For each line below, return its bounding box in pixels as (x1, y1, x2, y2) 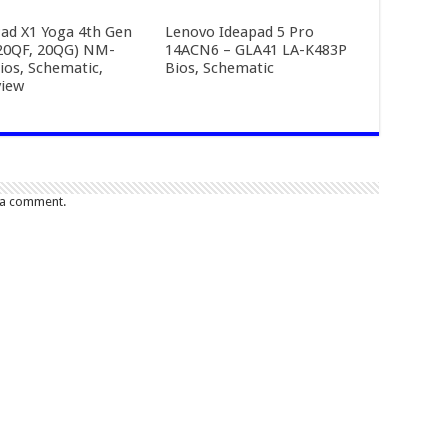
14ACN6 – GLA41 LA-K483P (164, 40, 347, 59)
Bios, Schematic (164, 58, 274, 77)
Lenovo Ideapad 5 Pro (164, 22, 314, 41)
